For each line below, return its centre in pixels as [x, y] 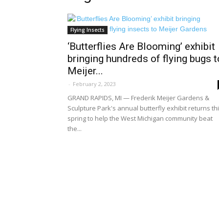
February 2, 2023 [94, 84]
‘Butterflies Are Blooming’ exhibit [141, 46]
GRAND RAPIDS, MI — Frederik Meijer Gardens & [138, 98]
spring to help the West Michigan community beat [140, 118]
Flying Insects [88, 30]
